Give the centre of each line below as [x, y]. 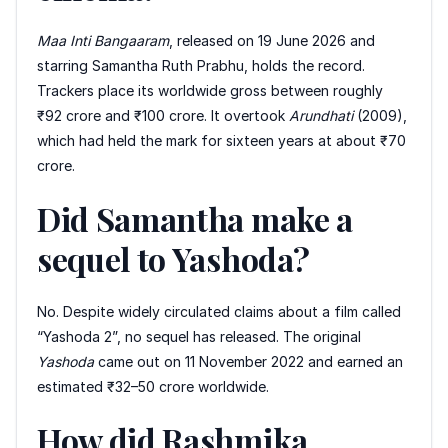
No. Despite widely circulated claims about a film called [219, 311]
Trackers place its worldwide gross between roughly [210, 90]
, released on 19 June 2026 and [272, 40]
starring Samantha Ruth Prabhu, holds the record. [201, 65]
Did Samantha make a [195, 218]
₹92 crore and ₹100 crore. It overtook [163, 115]
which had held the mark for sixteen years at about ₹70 [221, 140]
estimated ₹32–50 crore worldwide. [153, 386]
